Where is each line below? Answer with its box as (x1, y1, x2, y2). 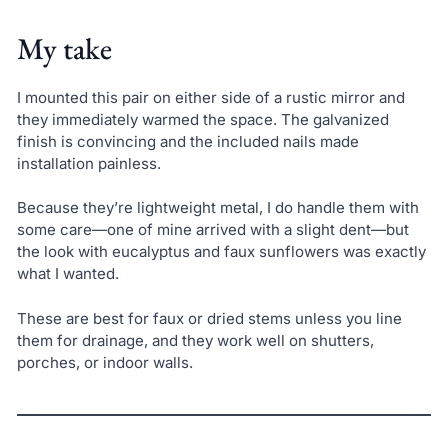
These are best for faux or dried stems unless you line (16, 308, 402, 328)
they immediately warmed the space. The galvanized (16, 109, 389, 129)
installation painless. (16, 153, 161, 173)
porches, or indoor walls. (16, 352, 193, 372)
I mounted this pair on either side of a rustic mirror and (16, 87, 405, 107)
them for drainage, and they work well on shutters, (16, 330, 374, 350)
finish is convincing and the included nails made (16, 131, 359, 151)
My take (16, 28, 112, 68)
